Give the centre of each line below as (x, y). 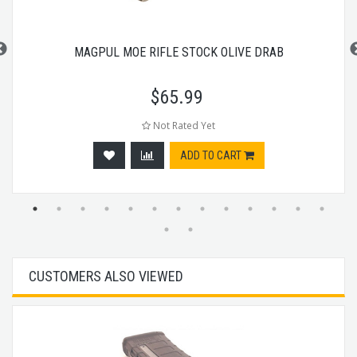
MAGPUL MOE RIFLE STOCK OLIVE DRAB (178, 52)
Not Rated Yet (183, 125)
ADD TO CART (212, 155)
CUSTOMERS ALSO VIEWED (106, 276)
